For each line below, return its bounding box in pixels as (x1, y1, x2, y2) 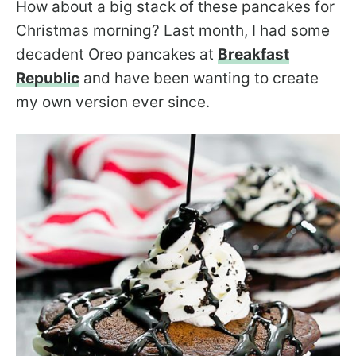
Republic (16, 69, 79, 88)
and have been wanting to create (79, 69, 319, 88)
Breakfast (218, 45, 289, 64)
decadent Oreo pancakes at (16, 45, 218, 64)
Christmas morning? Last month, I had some (16, 21, 330, 41)
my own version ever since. (16, 93, 210, 112)
